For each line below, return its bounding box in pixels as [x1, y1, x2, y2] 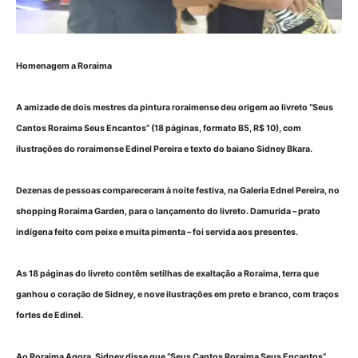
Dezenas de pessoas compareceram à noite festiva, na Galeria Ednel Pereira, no [16, 185, 340, 196]
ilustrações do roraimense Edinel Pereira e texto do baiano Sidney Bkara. [16, 143, 312, 154]
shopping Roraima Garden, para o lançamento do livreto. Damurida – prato [16, 205, 320, 217]
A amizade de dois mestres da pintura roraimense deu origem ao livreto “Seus [16, 101, 333, 113]
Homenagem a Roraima [16, 60, 112, 71]
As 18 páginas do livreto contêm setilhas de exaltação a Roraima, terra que [16, 268, 319, 279]
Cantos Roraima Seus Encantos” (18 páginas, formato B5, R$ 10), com [16, 122, 301, 133]
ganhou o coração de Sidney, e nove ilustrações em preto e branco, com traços [16, 288, 339, 300]
